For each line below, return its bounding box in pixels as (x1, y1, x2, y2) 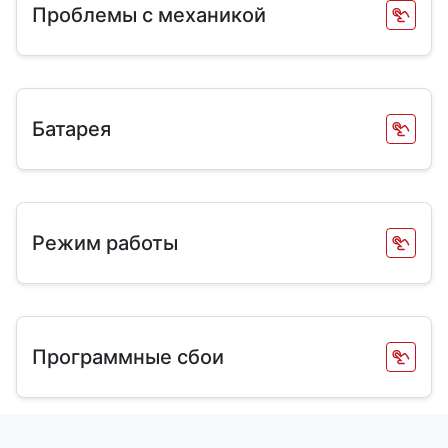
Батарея (32, 117, 111, 141)
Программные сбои (32, 345, 224, 369)
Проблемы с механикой (32, 3, 266, 27)
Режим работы (32, 231, 178, 255)
